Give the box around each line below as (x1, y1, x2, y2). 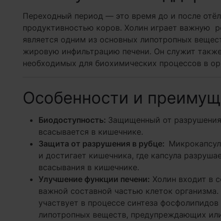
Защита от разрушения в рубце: (38, 139, 169, 148)
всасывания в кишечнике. (38, 162, 139, 172)
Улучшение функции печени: (38, 174, 150, 184)
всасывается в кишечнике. (38, 127, 143, 137)
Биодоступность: (38, 115, 108, 125)
